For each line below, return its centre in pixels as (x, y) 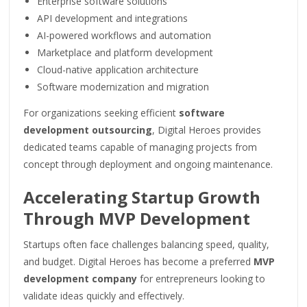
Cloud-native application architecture (118, 69)
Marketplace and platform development (125, 52)
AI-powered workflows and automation (124, 35)
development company (81, 278)
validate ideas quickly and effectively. (104, 295)
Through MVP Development (137, 218)
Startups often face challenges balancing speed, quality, (147, 244)
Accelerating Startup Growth (142, 197)
